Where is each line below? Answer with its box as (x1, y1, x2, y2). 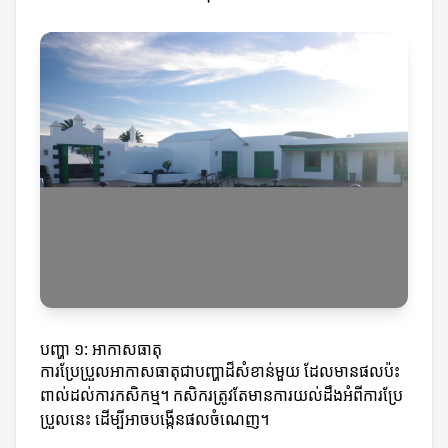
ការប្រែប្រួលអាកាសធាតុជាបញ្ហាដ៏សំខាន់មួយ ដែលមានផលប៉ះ (40, 360, 400, 382)
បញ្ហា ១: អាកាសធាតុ (40, 338, 162, 360)
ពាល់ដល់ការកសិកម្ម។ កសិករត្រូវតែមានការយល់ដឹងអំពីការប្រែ (40, 384, 403, 406)
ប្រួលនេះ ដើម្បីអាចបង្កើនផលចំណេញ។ (40, 408, 269, 430)
